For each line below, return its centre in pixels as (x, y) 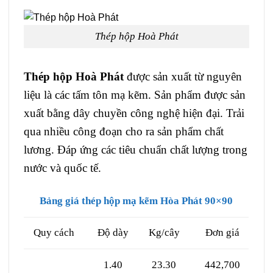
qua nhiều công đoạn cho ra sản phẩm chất (124, 132)
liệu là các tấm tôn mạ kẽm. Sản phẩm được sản (135, 95)
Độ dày (113, 233)
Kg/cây (164, 233)
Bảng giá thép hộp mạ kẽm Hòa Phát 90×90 (136, 200)
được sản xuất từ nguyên (183, 77)
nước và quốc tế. (62, 168)
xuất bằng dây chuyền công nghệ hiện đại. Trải (134, 113)
